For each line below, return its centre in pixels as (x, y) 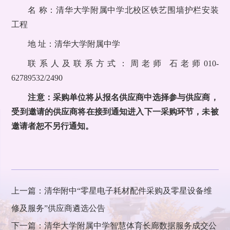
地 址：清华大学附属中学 (74, 44)
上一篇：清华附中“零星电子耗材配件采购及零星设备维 (112, 191)
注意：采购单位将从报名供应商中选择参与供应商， (123, 98)
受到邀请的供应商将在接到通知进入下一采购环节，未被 (115, 112)
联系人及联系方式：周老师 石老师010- (123, 64)
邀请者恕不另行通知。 (53, 126)
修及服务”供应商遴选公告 (59, 208)
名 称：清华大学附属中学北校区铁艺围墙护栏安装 (123, 10)
